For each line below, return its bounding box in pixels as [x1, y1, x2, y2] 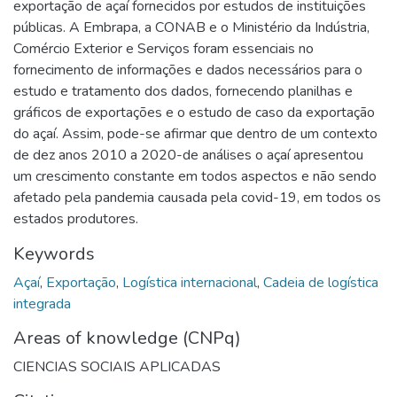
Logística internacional [122, 272, 257, 292]
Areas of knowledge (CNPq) [13, 325, 241, 350]
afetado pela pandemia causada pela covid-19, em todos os [13, 187, 381, 207]
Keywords [13, 241, 95, 266]
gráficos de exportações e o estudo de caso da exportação [13, 102, 375, 122]
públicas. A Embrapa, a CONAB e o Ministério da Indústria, [13, 17, 370, 37]
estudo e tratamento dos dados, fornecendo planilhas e [13, 81, 353, 101]
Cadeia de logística [263, 272, 378, 292]
